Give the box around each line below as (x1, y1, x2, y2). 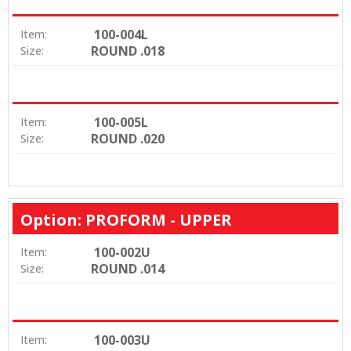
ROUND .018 (91, 42, 165, 60)
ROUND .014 (91, 259, 165, 277)
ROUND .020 (91, 129, 165, 147)
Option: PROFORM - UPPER (20, 209, 232, 231)
